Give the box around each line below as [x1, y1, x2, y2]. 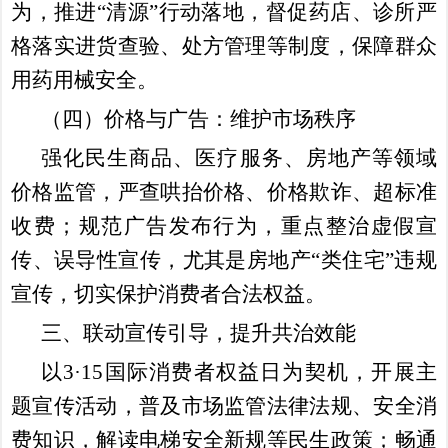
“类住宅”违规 [311, 247, 437, 272]
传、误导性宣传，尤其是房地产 [11, 247, 312, 272]
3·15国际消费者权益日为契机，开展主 [63, 359, 437, 384]
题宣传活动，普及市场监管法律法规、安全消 [11, 393, 437, 418]
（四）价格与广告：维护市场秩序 [41, 106, 357, 131]
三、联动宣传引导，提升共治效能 [41, 320, 357, 345]
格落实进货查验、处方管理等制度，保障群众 [11, 33, 437, 58]
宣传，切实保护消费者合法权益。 [11, 281, 327, 306]
